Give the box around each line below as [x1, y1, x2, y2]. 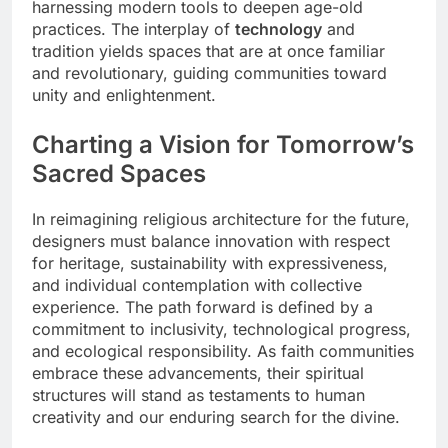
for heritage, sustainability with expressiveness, [32, 252, 388, 273]
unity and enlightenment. [32, 84, 216, 105]
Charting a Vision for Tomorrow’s [32, 129, 414, 159]
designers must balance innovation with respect [32, 230, 390, 251]
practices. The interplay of [32, 18, 235, 39]
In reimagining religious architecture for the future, [32, 208, 410, 229]
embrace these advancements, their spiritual [32, 362, 364, 383]
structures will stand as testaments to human [32, 384, 365, 405]
